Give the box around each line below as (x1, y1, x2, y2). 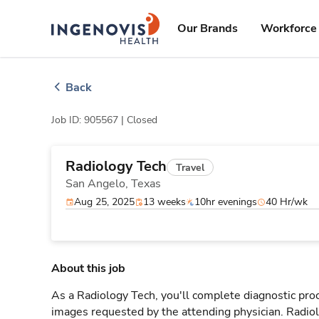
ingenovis (105, 14, 148, 26)
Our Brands (177, 21, 238, 36)
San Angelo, (66, 176, 131, 192)
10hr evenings (194, 195, 257, 209)
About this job (51, 261, 125, 276)
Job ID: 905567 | (51, 113, 127, 127)
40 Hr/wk (266, 195, 308, 209)
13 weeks (143, 195, 186, 209)
